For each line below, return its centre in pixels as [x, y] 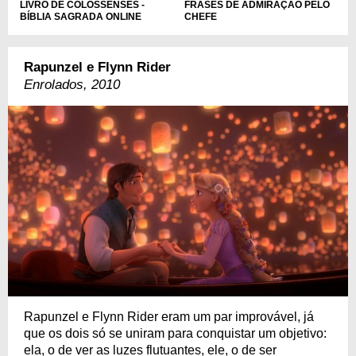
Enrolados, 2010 [72, 84]
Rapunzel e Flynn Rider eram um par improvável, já [169, 317]
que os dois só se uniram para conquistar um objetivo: [175, 334]
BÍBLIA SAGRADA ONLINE [81, 16]
